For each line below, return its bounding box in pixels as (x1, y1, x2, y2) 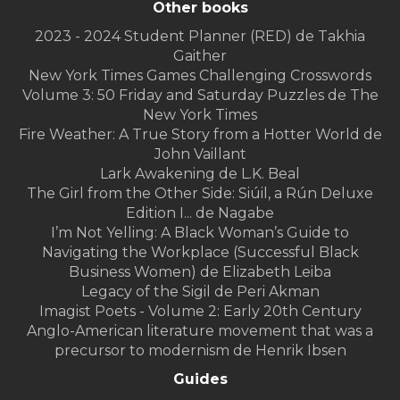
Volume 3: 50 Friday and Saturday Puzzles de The (21, 87, 379, 104)
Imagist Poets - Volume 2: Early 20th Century (38, 303, 362, 321)
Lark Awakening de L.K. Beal (100, 165, 300, 183)
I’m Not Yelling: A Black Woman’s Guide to (51, 224, 349, 242)
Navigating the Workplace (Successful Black (41, 244, 359, 262)
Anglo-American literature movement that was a (27, 322, 373, 340)
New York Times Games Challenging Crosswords (29, 67, 371, 85)
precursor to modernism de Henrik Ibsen (54, 342, 346, 360)
